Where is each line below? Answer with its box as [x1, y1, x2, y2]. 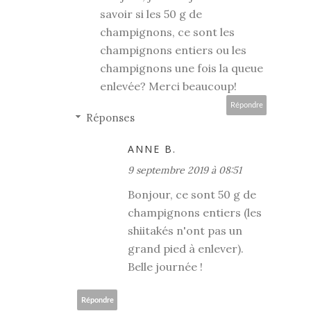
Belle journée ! [128, 260, 203, 274]
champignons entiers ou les [100, 43, 246, 58]
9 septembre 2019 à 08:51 [128, 164, 242, 177]
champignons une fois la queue [100, 61, 263, 76]
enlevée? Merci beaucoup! [100, 79, 237, 94]
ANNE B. [128, 142, 176, 156]
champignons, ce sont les [100, 25, 235, 40]
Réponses [86, 111, 135, 125]
